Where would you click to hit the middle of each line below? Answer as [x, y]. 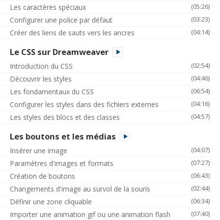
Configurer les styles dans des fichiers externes [84, 104]
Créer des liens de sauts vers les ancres [72, 32]
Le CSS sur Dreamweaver [59, 52]
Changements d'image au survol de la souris [80, 189]
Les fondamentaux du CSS [52, 91]
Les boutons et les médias [63, 136]
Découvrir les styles [41, 79]
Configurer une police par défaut [61, 20]
